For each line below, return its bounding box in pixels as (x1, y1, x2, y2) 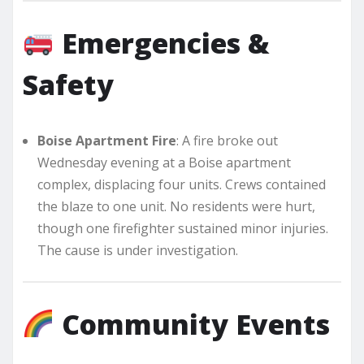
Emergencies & (61, 24, 270, 62)
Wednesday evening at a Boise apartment (37, 153, 291, 171)
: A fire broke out (176, 131, 278, 149)
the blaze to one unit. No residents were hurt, (37, 197, 315, 215)
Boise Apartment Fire (37, 131, 176, 149)
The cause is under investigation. (37, 240, 238, 259)
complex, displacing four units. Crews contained (37, 175, 326, 193)
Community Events (61, 305, 330, 343)
